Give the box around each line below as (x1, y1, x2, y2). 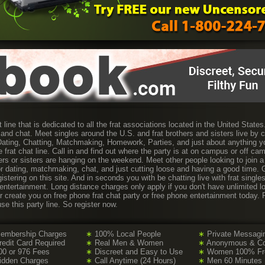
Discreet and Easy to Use (92, 247, 183, 256)
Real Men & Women (92, 238, 163, 247)
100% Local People (92, 230, 161, 238)
